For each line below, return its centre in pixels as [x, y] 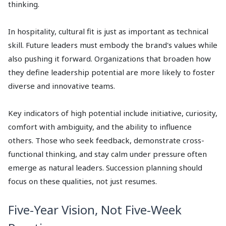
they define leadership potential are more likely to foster [111, 72]
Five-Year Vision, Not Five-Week [95, 210]
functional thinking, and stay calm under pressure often [107, 154]
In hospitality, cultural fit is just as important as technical [108, 32]
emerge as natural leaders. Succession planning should [105, 168]
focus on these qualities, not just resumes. [82, 181]
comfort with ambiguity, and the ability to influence [100, 127]
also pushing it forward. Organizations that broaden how [109, 59]
